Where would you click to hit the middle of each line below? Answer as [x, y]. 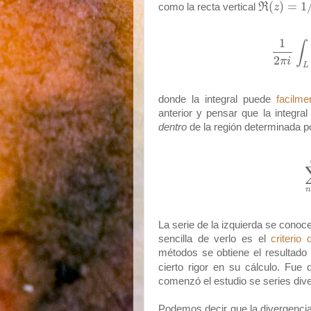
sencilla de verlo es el [215, 239]
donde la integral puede [217, 99]
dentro [174, 127]
